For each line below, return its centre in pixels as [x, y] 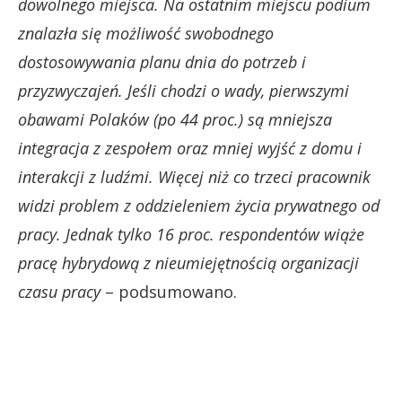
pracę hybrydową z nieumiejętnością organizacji [188, 262]
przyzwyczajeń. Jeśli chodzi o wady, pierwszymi [184, 90]
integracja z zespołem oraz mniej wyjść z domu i [190, 148]
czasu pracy [59, 291]
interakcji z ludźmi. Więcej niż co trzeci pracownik [194, 176]
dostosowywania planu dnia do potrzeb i [162, 61]
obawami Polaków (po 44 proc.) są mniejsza [175, 119]
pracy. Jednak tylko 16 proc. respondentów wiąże [191, 234]
